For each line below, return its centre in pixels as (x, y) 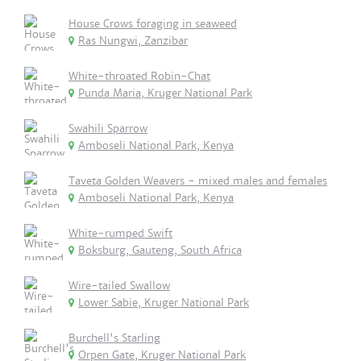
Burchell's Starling (114, 338)
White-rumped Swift (120, 233)
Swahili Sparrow (108, 129)
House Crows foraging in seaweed (153, 24)
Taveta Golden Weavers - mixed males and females (198, 181)
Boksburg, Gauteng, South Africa (160, 250)
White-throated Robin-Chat (139, 76)
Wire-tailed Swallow (119, 286)
